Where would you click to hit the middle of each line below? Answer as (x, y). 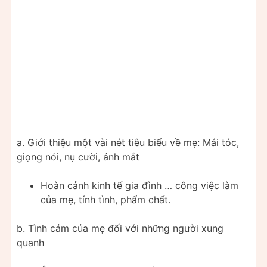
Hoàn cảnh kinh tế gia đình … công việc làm (139, 186)
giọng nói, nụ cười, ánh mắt (78, 157)
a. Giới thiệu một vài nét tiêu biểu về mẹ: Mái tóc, (128, 143)
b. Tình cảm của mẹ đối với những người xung (120, 229)
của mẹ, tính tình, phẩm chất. (105, 200)
